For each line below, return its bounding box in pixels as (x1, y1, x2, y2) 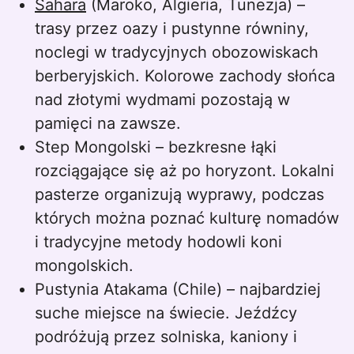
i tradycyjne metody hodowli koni (35, 232, 282, 251)
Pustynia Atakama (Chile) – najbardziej (35, 280, 321, 299)
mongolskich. (35, 256, 134, 275)
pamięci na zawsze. (35, 114, 181, 133)
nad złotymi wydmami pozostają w (35, 90, 290, 109)
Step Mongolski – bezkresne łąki (35, 137, 277, 156)
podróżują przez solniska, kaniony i (35, 327, 297, 346)
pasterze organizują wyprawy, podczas (35, 185, 324, 204)
